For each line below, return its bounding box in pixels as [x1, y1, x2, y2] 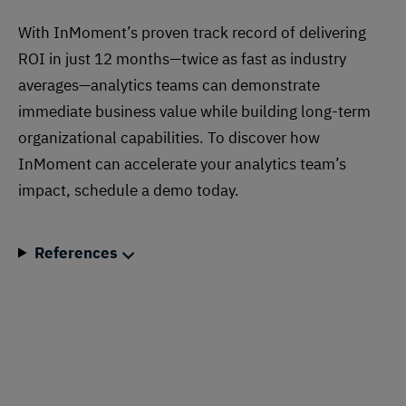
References [34, 242, 122, 263]
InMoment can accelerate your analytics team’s [18, 153, 346, 174]
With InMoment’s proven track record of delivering [18, 22, 366, 43]
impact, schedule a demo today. [18, 179, 239, 200]
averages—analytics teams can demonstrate [18, 74, 320, 95]
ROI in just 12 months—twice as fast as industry [18, 48, 346, 69]
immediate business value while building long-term [18, 101, 371, 121]
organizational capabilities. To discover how [18, 127, 320, 148]
